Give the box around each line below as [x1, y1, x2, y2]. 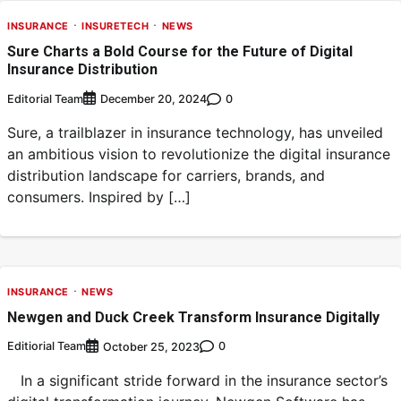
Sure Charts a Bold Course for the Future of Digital [7, 42, 353, 60]
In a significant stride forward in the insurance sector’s [7, 371, 388, 389]
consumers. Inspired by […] [7, 188, 191, 207]
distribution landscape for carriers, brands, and [7, 166, 325, 185]
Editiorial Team [7, 339, 86, 354]
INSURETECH [81, 20, 149, 33]
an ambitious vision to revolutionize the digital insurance [7, 145, 390, 164]
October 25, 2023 [103, 339, 200, 354]
